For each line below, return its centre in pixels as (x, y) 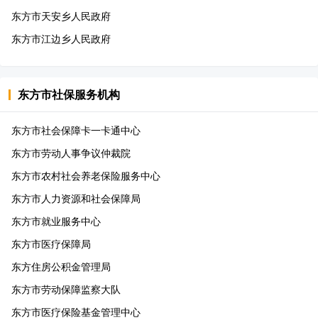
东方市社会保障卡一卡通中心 (76, 130)
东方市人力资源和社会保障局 (76, 198)
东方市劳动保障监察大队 (66, 289)
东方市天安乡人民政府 (61, 16)
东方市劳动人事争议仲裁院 (71, 153)
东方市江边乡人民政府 (61, 39)
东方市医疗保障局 (51, 244)
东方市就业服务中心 (56, 221)
